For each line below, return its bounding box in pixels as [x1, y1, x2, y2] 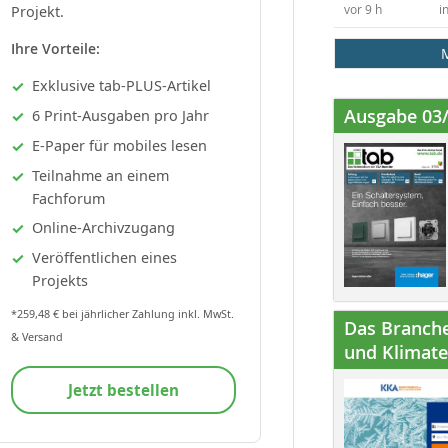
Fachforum [32, 188, 105, 208]
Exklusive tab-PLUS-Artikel [32, 75, 211, 95]
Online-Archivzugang [32, 217, 175, 237]
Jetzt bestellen [68, 379, 179, 400]
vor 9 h [344, 2, 382, 17]
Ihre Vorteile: [11, 38, 100, 58]
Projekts [32, 270, 88, 290]
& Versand [11, 328, 63, 344]
